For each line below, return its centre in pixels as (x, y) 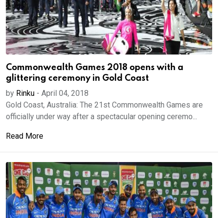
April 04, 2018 (65, 93)
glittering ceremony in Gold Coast (77, 78)
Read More (25, 136)
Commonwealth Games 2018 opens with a (95, 68)
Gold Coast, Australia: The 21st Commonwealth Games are (104, 105)
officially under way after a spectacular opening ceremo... (101, 117)
